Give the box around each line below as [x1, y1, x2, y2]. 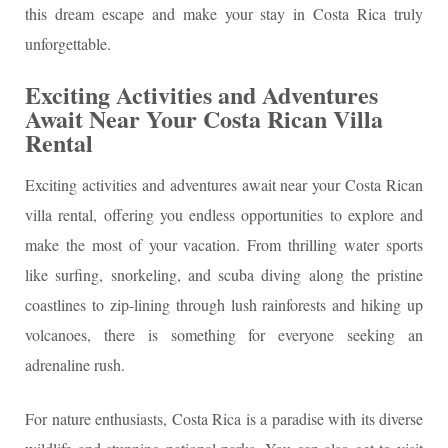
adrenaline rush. [25, 353, 125, 375]
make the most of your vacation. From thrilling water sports [25, 233, 423, 255]
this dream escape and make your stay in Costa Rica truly [25, 2, 423, 24]
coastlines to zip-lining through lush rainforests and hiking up [25, 293, 423, 315]
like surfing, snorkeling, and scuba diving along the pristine [25, 263, 423, 285]
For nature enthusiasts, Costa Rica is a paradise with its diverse [25, 407, 423, 429]
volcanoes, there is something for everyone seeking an [25, 323, 423, 345]
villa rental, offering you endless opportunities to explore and [25, 203, 423, 225]
